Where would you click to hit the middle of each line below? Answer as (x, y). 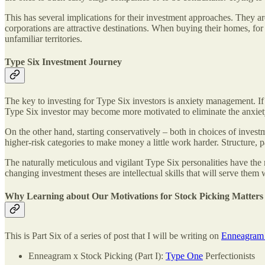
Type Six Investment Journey (63, 62)
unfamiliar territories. (43, 38)
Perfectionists (229, 256)
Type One (184, 256)
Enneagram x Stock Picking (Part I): (97, 256)
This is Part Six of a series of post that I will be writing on (113, 235)
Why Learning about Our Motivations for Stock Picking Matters (134, 196)
